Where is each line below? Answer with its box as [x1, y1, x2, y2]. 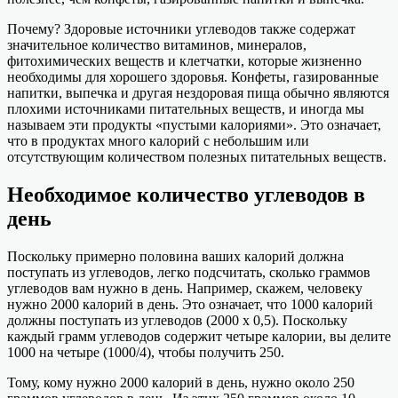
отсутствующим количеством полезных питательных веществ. [7, 149, 386, 165]
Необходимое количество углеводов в [7, 183, 365, 207]
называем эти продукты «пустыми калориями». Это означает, [7, 117, 381, 133]
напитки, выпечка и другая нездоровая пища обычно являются [7, 85, 389, 101]
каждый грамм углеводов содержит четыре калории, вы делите [7, 329, 391, 345]
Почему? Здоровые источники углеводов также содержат [7, 21, 355, 37]
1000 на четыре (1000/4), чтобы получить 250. [7, 345, 284, 361]
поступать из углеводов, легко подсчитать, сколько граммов [7, 265, 370, 281]
